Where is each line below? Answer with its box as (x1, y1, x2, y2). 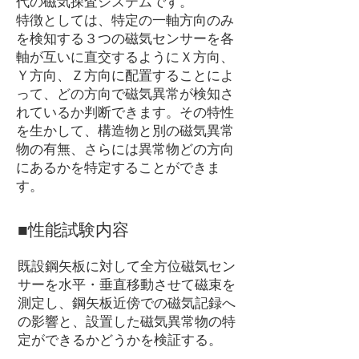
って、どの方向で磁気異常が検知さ (16, 87, 234, 102)
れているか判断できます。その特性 (16, 105, 234, 120)
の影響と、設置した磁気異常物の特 (18, 314, 236, 329)
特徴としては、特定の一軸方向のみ (16, 13, 234, 28)
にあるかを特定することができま (16, 160, 220, 175)
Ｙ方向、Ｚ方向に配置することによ (16, 68, 234, 83)
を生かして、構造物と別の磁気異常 (16, 123, 234, 139)
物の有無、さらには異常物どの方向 (16, 142, 234, 157)
